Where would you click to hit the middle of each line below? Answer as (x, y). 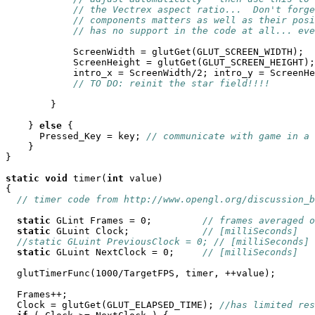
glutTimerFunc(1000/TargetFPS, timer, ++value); (141, 273)
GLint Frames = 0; (127, 220)
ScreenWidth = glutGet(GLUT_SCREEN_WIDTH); (155, 52)
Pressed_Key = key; (76, 136)
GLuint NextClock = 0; (127, 252)
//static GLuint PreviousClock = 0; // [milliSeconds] (163, 242)
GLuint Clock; (127, 231)
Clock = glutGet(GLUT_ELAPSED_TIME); (112, 305)
